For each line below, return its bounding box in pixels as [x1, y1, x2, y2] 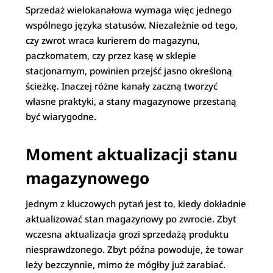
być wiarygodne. [26, 110, 97, 122]
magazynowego [26, 167, 150, 189]
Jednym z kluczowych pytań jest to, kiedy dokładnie [26, 197, 247, 210]
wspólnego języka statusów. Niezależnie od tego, [26, 19, 238, 31]
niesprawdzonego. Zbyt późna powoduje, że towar [26, 243, 244, 255]
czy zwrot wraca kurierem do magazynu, [26, 34, 200, 46]
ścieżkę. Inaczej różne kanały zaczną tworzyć [26, 80, 218, 92]
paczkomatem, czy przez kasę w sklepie [26, 49, 197, 62]
